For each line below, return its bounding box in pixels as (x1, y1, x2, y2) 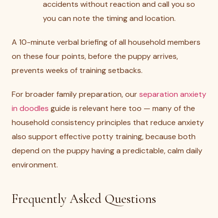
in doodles (12, 103, 49, 113)
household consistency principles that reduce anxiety (12, 117, 204, 127)
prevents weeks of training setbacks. (12, 65, 143, 75)
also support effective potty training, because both (12, 131, 196, 142)
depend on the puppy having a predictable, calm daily (12, 145, 202, 156)
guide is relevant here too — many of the (49, 103, 195, 113)
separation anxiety (139, 89, 206, 99)
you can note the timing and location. (43, 13, 176, 23)
